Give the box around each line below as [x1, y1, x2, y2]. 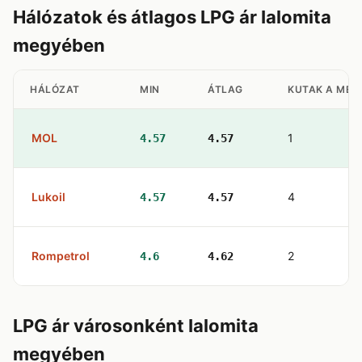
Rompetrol [32, 249, 90, 263]
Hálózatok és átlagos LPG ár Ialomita [13, 6, 331, 27]
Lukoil [32, 190, 65, 204]
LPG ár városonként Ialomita [13, 315, 259, 336]
